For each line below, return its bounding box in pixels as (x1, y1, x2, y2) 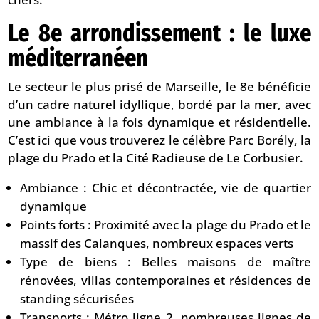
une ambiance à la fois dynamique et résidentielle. (8, 114, 311, 131)
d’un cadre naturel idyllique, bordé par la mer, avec (8, 96, 311, 113)
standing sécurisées (20, 291, 135, 308)
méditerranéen (8, 43, 149, 73)
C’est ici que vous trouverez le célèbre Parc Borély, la (8, 132, 311, 149)
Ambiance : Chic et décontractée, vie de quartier (20, 179, 311, 197)
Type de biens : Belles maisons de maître (20, 253, 311, 271)
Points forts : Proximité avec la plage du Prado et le (20, 216, 311, 234)
